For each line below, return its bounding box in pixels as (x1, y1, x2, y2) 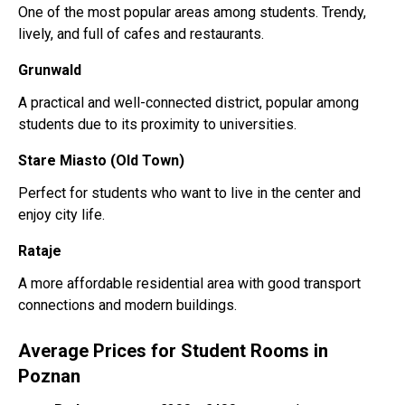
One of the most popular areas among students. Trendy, (18, 4, 366, 21)
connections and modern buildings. (18, 297, 237, 314)
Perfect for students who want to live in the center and (18, 184, 361, 202)
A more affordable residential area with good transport (18, 275, 361, 292)
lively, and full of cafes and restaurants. (18, 25, 264, 42)
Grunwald (18, 61, 81, 79)
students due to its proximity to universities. (18, 116, 297, 133)
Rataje (18, 242, 61, 259)
